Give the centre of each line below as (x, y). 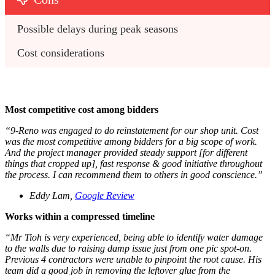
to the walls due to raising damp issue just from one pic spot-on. (128, 249)
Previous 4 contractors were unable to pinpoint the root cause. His (133, 260)
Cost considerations (61, 53)
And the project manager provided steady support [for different (126, 153)
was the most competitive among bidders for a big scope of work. (131, 142)
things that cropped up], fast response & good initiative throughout (134, 164)
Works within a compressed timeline (80, 217)
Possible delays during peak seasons (98, 29)
